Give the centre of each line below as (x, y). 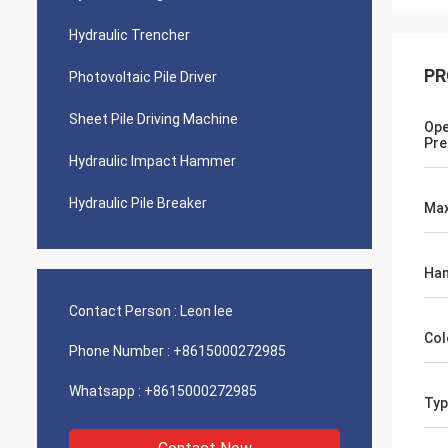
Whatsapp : (105, 391)
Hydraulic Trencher (129, 35)
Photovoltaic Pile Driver (143, 77)
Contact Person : (123, 311)
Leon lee (206, 311)
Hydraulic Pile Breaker (138, 203)
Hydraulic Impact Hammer (152, 161)
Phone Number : (119, 351)
